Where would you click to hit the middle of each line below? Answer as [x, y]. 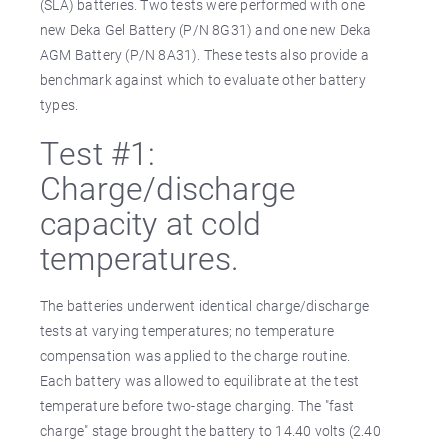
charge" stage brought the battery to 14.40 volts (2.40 [210, 430]
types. [59, 104]
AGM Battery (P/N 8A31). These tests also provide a [205, 54]
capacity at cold [151, 222]
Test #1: [98, 152]
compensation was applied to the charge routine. [195, 355]
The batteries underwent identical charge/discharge [205, 305]
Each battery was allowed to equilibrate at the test [200, 380]
